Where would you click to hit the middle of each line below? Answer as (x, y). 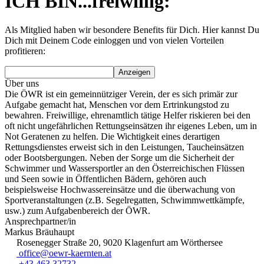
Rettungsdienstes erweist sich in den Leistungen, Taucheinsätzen (124, 147)
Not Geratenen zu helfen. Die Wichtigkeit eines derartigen (112, 137)
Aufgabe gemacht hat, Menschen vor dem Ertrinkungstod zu (117, 105)
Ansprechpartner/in (40, 222)
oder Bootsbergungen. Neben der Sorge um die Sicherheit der (119, 158)
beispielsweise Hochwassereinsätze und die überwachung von (120, 190)
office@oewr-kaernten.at (64, 253)
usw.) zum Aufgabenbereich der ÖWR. (77, 211)
